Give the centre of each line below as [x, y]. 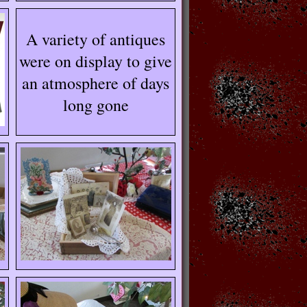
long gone [96, 105]
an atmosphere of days [96, 83]
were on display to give [96, 61]
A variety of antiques [96, 39]
